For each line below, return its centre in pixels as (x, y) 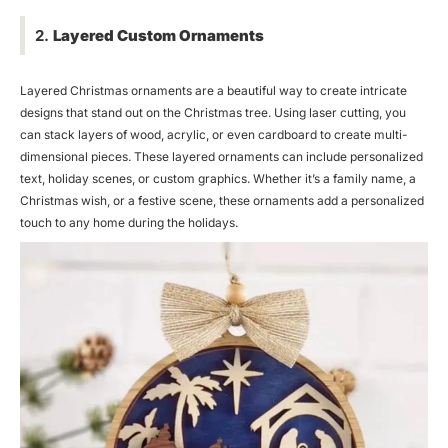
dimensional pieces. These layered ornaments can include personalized (221, 156)
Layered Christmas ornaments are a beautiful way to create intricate (213, 90)
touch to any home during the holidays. (129, 222)
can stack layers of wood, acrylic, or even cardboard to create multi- (214, 134)
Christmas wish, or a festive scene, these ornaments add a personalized (222, 200)
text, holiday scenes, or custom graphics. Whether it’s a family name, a (218, 178)
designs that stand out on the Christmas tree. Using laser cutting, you (213, 112)
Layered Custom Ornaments (158, 35)
